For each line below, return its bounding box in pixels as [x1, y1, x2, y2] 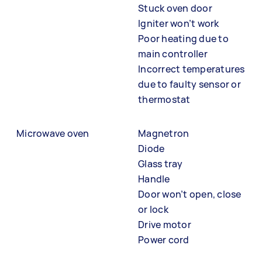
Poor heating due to [138, 32, 229, 45]
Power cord [138, 233, 189, 246]
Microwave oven [16, 127, 89, 140]
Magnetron [138, 127, 189, 140]
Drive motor [138, 218, 191, 231]
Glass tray [138, 157, 183, 170]
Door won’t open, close [138, 188, 242, 201]
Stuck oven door [138, 2, 212, 15]
